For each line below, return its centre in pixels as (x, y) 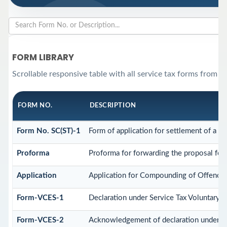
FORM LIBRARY (43, 58)
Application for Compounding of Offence (156, 176)
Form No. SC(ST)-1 (48, 131)
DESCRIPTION (113, 106)
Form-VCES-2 (40, 220)
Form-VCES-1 (40, 198)
